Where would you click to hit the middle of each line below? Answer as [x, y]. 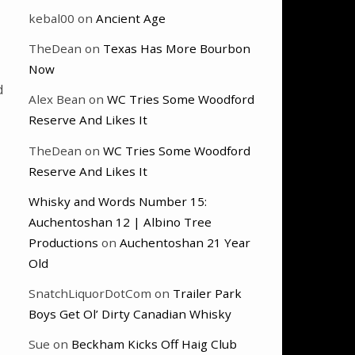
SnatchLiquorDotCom [90, 293]
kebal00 [52, 19]
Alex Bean [57, 99]
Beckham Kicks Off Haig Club [154, 344]
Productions [63, 242]
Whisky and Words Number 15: [118, 201]
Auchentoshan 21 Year [185, 242]
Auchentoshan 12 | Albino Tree [120, 221]
